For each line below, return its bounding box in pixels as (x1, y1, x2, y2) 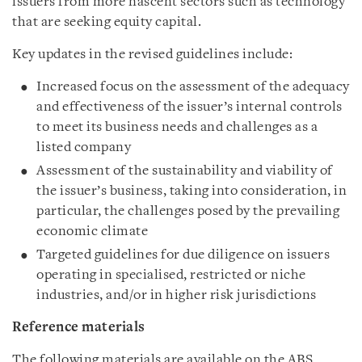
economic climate (36, 225, 148, 238)
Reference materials (12, 321, 145, 335)
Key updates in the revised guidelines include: (12, 48, 293, 61)
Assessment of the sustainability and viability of (36, 164, 333, 178)
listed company (36, 141, 131, 154)
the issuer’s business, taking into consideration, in (36, 184, 347, 198)
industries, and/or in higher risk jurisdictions (36, 288, 317, 302)
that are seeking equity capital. (12, 15, 201, 29)
